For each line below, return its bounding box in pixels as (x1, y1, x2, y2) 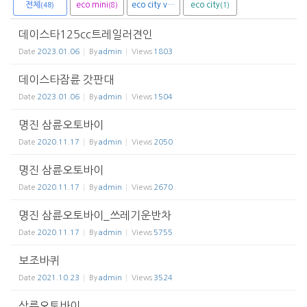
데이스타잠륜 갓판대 (19, 74, 114, 86)
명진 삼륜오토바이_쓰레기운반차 (19, 210, 171, 221)
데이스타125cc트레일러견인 (19, 29, 153, 40)
